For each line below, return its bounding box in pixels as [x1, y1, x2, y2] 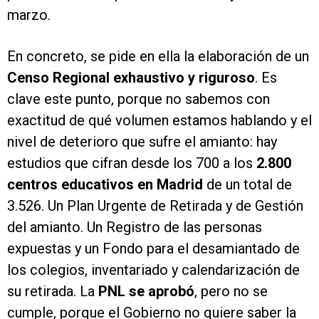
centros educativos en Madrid [7, 176, 203, 193]
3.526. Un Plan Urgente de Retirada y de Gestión [7, 197, 303, 214]
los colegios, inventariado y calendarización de [7, 261, 300, 278]
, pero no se [194, 283, 268, 300]
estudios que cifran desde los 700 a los [7, 155, 256, 172]
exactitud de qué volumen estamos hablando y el [7, 112, 312, 129]
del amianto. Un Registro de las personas [7, 219, 262, 236]
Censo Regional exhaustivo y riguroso [7, 69, 255, 86]
